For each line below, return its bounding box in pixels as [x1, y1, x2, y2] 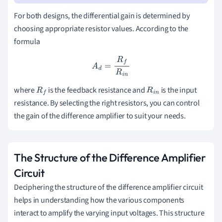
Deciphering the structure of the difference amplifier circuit [14, 181, 203, 193]
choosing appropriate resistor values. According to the [14, 23, 189, 34]
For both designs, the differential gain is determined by [14, 10, 190, 21]
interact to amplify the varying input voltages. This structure [14, 207, 205, 219]
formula [14, 36, 40, 47]
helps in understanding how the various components [14, 194, 185, 206]
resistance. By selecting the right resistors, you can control [14, 97, 200, 109]
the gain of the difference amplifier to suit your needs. [14, 110, 186, 121]
